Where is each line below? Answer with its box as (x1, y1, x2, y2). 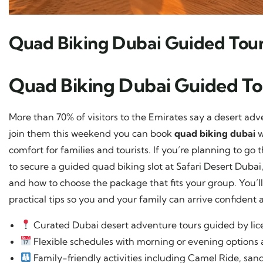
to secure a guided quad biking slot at (9, 160, 176, 172)
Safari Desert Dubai (176, 160, 261, 172)
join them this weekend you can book (9, 127, 174, 139)
